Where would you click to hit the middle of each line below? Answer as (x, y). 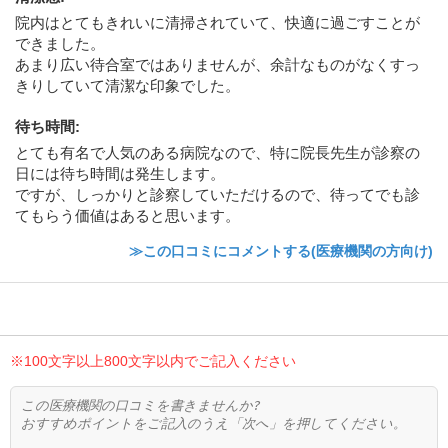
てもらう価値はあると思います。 (127, 215)
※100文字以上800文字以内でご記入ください (153, 360)
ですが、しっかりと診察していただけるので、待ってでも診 (217, 194)
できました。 (60, 43)
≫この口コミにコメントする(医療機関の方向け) (281, 250)
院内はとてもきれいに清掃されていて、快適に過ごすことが (217, 22)
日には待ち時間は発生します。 (120, 173)
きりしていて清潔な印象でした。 (127, 85)
